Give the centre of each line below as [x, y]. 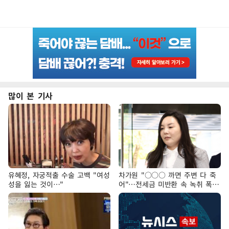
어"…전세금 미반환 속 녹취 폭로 [169, 184]
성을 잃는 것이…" [36, 184]
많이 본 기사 [30, 95]
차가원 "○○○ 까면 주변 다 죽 [167, 175]
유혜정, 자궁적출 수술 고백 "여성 [59, 175]
